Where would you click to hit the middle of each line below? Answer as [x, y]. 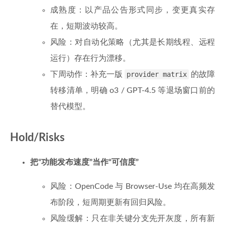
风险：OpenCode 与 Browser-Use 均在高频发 [133, 186]
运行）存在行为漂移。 [90, 58]
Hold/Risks [37, 138]
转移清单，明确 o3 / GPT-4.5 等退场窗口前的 [133, 90]
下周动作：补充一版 [87, 74]
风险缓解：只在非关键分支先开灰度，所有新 [133, 218]
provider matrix [157, 74]
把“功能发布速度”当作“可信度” [84, 162]
